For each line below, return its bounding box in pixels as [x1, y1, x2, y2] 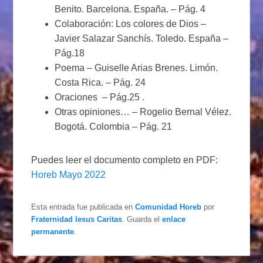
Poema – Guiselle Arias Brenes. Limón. [55, 63, 218, 73]
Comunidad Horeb [135, 203, 202, 212]
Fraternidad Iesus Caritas [31, 215, 123, 224]
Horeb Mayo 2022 [31, 170, 106, 180]
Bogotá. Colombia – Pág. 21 [55, 122, 173, 132]
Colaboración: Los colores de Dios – [55, 19, 207, 29]
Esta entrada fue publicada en [31, 203, 136, 212]
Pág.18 [55, 48, 85, 59]
